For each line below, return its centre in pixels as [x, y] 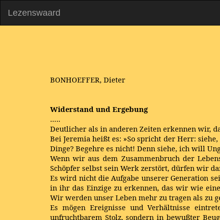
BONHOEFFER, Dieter [88, 80]
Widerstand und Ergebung [99, 109]
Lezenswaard [34, 13]
